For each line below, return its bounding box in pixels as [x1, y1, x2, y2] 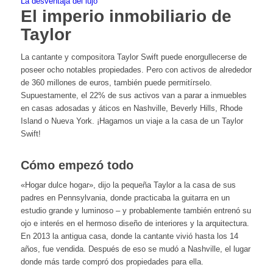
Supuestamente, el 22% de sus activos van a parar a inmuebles [20, 91, 247, 101]
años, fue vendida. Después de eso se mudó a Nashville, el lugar [20, 244, 250, 254]
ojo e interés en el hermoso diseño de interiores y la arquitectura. [20, 219, 249, 229]
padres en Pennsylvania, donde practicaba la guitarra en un [20, 193, 230, 203]
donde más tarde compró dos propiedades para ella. [20, 257, 204, 267]
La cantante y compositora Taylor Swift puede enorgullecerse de [20, 52, 247, 62]
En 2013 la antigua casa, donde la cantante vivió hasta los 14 [20, 232, 238, 241]
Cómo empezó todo [20, 158, 133, 172]
